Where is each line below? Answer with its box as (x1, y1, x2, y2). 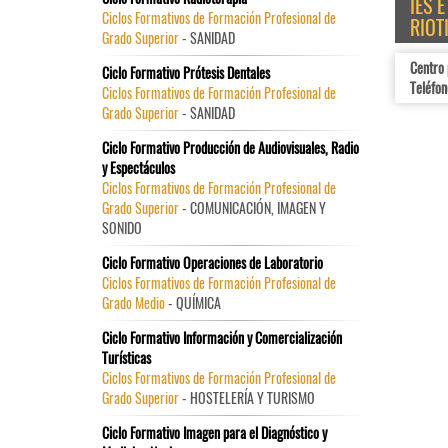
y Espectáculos (102, 157, 175, 178)
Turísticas (102, 347, 151, 368)
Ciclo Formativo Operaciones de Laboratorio (102, 252, 323, 273)
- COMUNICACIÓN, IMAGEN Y (179, 197, 326, 218)
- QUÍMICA (165, 292, 221, 313)
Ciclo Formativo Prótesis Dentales (102, 62, 270, 83)
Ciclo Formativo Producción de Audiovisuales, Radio (102, 137, 359, 158)
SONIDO (102, 217, 142, 238)
